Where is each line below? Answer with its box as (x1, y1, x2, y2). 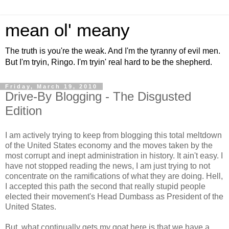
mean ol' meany (5, 20, 130, 40)
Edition (5, 104, 42, 118)
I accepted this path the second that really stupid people (5, 181, 205, 191)
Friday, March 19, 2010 (5, 83, 98, 89)
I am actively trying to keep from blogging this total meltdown (5, 130, 222, 140)
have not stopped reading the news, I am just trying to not (5, 161, 210, 170)
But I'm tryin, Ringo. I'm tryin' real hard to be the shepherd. (5, 58, 212, 66)
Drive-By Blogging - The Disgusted (5, 89, 191, 103)
